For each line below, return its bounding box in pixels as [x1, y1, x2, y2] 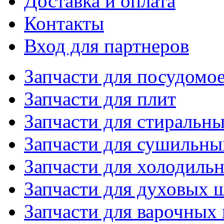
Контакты [24, 12, 104, 34]
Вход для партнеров [24, 35, 189, 56]
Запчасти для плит [24, 88, 176, 109]
